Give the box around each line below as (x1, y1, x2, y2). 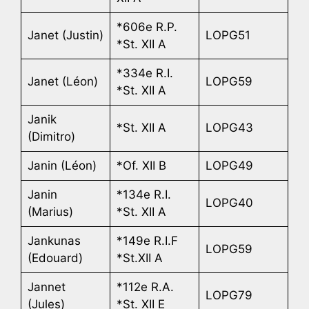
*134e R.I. (116, 187, 171, 201)
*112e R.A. (116, 279, 174, 294)
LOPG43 (205, 120, 253, 134)
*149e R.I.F (116, 233, 178, 248)
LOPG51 (205, 28, 250, 42)
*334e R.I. (116, 66, 173, 80)
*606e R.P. (116, 19, 177, 34)
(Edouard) (27, 250, 83, 265)
